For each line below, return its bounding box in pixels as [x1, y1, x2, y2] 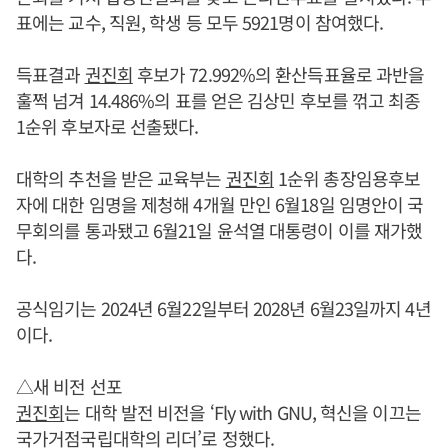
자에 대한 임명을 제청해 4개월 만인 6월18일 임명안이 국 [16, 191, 424, 217]
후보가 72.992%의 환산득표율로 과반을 [132, 61, 425, 87]
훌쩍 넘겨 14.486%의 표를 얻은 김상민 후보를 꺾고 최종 [16, 87, 421, 113]
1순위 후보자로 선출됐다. [16, 113, 199, 139]
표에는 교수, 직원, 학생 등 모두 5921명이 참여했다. [16, 9, 384, 35]
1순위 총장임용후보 [273, 165, 421, 191]
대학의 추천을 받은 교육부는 [16, 165, 226, 191]
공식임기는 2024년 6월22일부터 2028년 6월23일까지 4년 [16, 295, 431, 321]
